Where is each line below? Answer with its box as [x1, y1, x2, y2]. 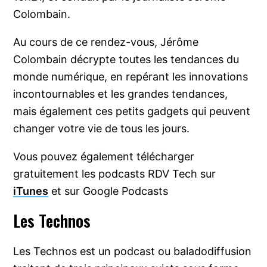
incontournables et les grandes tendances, [13, 88, 228, 101]
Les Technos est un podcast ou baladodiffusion [13, 245, 252, 258]
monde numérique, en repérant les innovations [13, 70, 249, 83]
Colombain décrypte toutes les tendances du [13, 53, 240, 66]
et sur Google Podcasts [48, 185, 169, 198]
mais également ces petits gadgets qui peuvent [13, 105, 251, 118]
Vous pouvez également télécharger [13, 150, 195, 163]
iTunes [13, 185, 49, 198]
